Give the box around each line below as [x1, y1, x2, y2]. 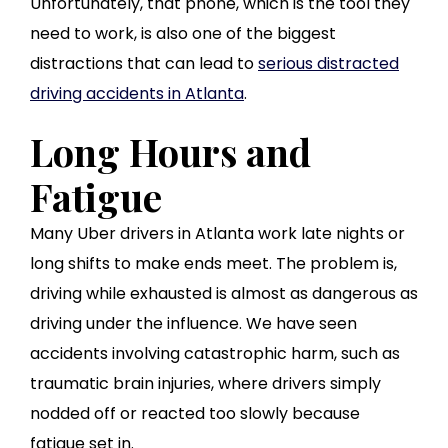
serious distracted [258, 52, 399, 76]
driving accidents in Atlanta [30, 82, 244, 106]
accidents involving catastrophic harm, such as [30, 342, 400, 366]
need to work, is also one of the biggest [30, 22, 336, 46]
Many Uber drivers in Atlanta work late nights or [30, 222, 405, 246]
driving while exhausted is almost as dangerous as [30, 282, 418, 306]
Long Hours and [30, 126, 311, 178]
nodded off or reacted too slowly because [30, 402, 360, 426]
